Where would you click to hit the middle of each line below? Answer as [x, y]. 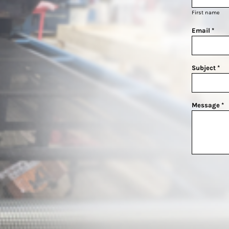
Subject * [206, 67]
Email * [203, 30]
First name [206, 12]
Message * [208, 105]
